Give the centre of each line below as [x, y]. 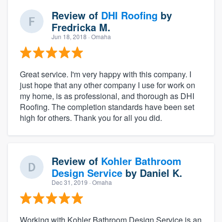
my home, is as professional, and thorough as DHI [107, 96]
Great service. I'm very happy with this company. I [106, 74]
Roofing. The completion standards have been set [107, 107]
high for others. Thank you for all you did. [91, 117]
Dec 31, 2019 [70, 182]
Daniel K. [161, 172]
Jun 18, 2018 [69, 36]
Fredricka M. [81, 27]
